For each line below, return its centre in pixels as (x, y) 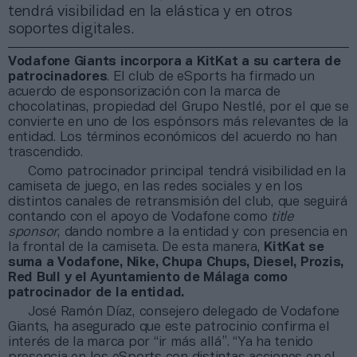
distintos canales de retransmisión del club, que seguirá (178, 202)
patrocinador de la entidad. (96, 292)
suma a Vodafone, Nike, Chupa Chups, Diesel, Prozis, (176, 262)
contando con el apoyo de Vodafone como (140, 217)
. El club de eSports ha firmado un (211, 76)
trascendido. (45, 152)
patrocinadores (58, 76)
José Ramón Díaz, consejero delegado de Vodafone (184, 312)
